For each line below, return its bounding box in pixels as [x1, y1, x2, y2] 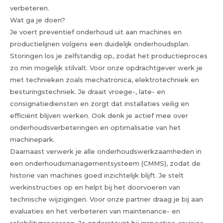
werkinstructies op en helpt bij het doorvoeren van [10, 183, 180, 191]
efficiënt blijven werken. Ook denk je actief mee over [10, 111, 188, 119]
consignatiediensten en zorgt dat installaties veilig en [10, 100, 189, 108]
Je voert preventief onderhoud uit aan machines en [10, 28, 182, 36]
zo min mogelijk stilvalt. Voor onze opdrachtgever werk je [10, 64, 203, 72]
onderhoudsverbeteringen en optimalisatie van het [10, 123, 181, 131]
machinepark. [10, 135, 55, 143]
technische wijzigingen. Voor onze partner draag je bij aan [10, 195, 203, 203]
